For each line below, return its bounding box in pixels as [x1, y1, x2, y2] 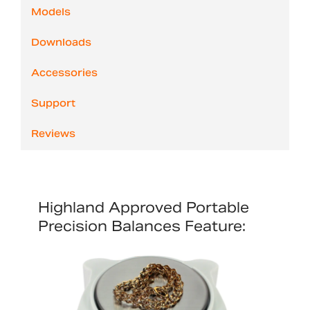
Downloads [31, 33, 91, 55]
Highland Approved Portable [38, 199, 249, 217]
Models [31, 3, 71, 24]
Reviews [31, 125, 75, 146]
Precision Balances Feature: [38, 217, 246, 236]
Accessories [31, 64, 98, 85]
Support [31, 94, 75, 116]
